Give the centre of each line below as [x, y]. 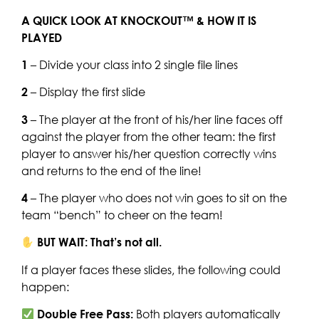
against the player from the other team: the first [148, 136]
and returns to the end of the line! [111, 171]
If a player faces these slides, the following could [151, 270]
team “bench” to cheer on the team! [122, 215]
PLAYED [42, 37]
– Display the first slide [87, 92]
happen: [45, 287]
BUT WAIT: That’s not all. [100, 242]
